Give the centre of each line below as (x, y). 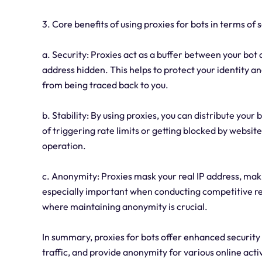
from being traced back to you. (105, 85)
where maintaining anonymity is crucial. (125, 207)
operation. (64, 146)
